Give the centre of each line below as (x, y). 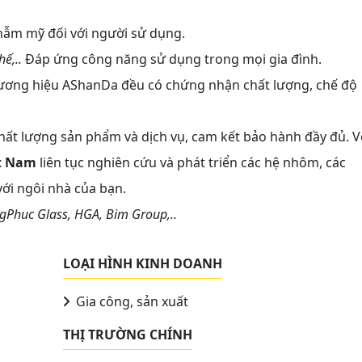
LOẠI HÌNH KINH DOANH (143, 263)
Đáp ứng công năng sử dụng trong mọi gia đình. (172, 59)
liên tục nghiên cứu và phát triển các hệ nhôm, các (191, 162)
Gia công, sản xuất (130, 301)
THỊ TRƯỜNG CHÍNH (128, 334)
